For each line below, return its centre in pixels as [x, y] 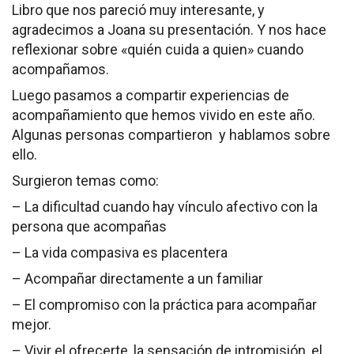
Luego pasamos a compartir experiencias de [151, 95]
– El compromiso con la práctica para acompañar [164, 304]
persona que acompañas [89, 226]
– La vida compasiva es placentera [120, 252]
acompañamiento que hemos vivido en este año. [164, 115]
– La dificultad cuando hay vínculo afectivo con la [165, 206]
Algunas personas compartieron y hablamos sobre [171, 134]
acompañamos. [60, 69]
